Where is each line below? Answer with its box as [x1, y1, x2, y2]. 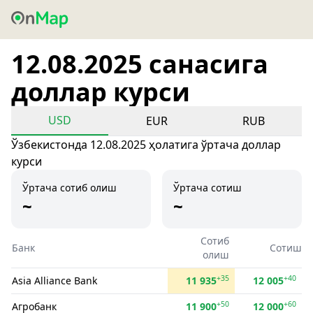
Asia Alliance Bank [12, 274, 97, 287]
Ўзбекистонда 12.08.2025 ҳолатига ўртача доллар [11, 137, 281, 152]
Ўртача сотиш [173, 181, 242, 194]
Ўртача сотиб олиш [22, 181, 117, 194]
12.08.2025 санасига [11, 47, 268, 81]
